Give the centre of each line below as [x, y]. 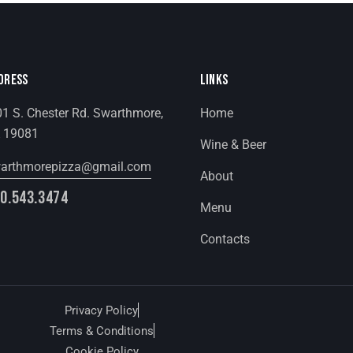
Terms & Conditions [101, 331]
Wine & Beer [233, 145]
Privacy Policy [101, 311]
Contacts [225, 240]
